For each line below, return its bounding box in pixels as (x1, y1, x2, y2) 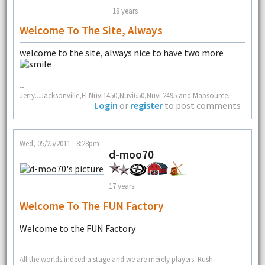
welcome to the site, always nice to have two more (19, 47, 224, 59)
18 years (112, 5, 138, 15)
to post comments (163, 99, 241, 111)
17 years (108, 181, 134, 191)
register (130, 99, 163, 111)
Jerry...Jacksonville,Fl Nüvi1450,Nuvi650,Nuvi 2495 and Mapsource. (19, 90, 230, 100)
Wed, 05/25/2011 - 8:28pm (19, 138, 99, 148)
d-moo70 (108, 147, 154, 161)
